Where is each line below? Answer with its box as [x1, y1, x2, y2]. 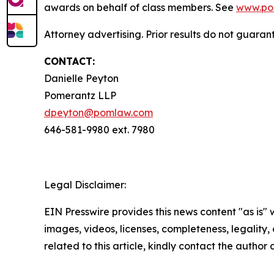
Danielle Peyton [44, 72, 119, 84]
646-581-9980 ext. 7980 [44, 124, 155, 136]
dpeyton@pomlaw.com [44, 106, 153, 119]
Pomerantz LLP [44, 89, 116, 102]
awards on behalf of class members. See [44, 1, 236, 13]
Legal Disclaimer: [44, 179, 126, 191]
